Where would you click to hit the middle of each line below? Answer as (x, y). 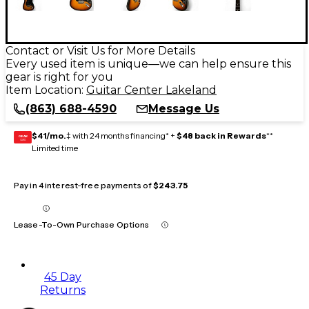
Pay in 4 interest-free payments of (84, 185)
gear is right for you (59, 77)
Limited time (55, 148)
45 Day (63, 277)
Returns (63, 290)
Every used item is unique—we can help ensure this (148, 63)
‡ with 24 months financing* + (121, 135)
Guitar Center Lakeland (151, 90)
